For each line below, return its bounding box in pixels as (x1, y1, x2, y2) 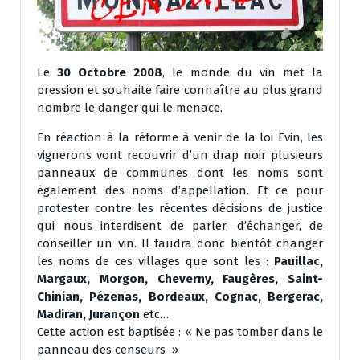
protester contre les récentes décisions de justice (37, 201, 323, 216)
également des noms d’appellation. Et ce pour (37, 183, 323, 198)
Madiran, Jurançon (37, 307, 140, 322)
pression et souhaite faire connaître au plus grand (37, 83, 323, 98)
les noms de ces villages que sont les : (37, 254, 274, 269)
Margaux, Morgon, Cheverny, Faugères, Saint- (37, 272, 323, 287)
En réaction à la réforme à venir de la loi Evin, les (37, 130, 323, 145)
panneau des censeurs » (37, 342, 178, 358)
